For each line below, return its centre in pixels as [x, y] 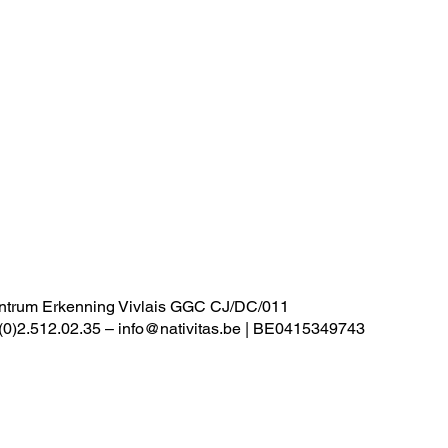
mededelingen [247, 227]
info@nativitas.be [179, 328]
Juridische [247, 205]
